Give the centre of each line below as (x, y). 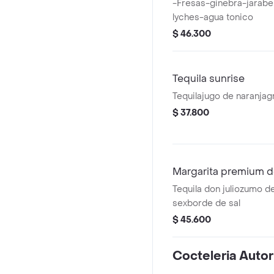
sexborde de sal (206, 203)
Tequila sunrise (209, 79)
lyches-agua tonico (213, 17)
